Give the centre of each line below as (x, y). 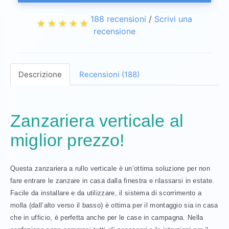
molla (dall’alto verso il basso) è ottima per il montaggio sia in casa (114, 205)
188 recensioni (118, 19)
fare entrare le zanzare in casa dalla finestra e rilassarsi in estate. (112, 180)
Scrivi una (173, 19)
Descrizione (40, 74)
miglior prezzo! (67, 140)
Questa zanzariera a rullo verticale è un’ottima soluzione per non (110, 168)
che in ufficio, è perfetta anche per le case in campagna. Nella (107, 217)
